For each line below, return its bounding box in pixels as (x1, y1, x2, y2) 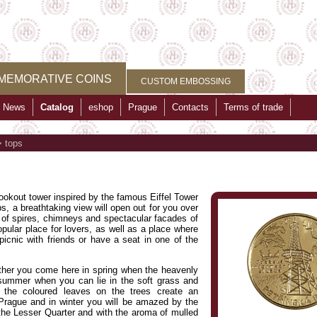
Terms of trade (224, 102, 283, 113)
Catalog (40, 102, 74, 113)
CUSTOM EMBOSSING (141, 76, 231, 86)
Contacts (172, 102, 209, 113)
